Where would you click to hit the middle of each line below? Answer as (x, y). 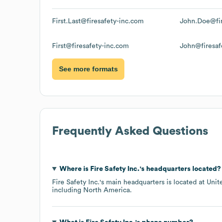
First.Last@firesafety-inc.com (98, 21)
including (68, 190)
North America (107, 190)
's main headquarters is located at (153, 182)
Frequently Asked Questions (130, 131)
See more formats (88, 69)
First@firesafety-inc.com (90, 46)
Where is (75, 169)
